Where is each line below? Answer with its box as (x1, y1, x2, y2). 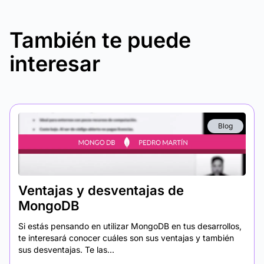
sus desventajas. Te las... (18, 245, 114, 255)
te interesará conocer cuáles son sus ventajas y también (18, 233, 234, 243)
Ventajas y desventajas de (18, 183, 184, 198)
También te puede (9, 27, 191, 53)
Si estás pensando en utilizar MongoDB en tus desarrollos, (18, 221, 242, 231)
